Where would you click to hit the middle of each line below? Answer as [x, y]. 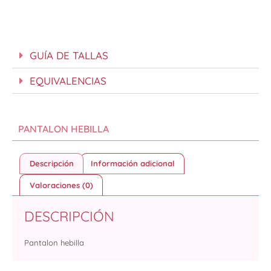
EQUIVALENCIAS [68, 80]
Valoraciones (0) [61, 185]
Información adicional [132, 163]
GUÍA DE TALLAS [69, 55]
